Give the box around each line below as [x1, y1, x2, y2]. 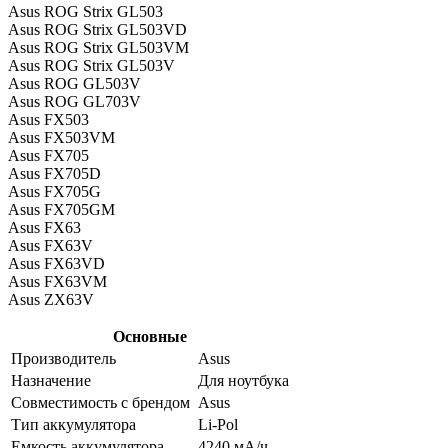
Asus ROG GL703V [8, 92, 141, 110]
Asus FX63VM [8, 272, 107, 290]
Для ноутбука [198, 371, 289, 389]
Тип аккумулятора [11, 415, 136, 433]
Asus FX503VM [8, 128, 115, 146]
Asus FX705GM [8, 200, 115, 218]
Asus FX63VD [8, 254, 105, 272]
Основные [113, 327, 187, 345]
